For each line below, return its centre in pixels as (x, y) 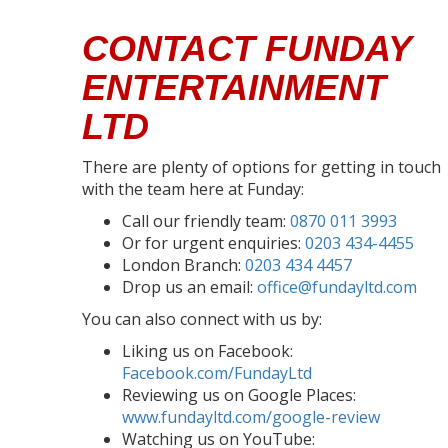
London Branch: (183, 264)
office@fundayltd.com (337, 286)
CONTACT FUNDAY (246, 48)
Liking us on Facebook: (207, 350)
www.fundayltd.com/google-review (251, 416)
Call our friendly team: (206, 220)
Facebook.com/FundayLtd (217, 372)
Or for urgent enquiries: (213, 242)
